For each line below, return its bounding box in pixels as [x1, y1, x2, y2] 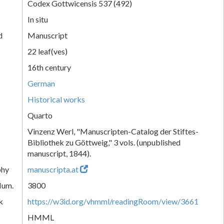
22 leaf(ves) [27, 46, 67, 56]
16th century [27, 62, 71, 72]
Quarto [27, 110, 52, 120]
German [27, 78, 55, 88]
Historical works [27, 94, 85, 104]
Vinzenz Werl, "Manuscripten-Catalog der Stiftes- [27, 126, 198, 136]
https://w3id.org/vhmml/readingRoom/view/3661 [27, 196, 198, 206]
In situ [27, 14, 48, 24]
